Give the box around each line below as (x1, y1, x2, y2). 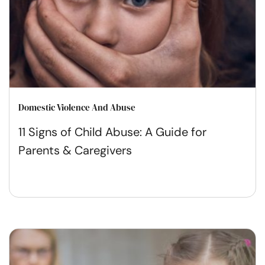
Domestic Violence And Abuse (18, 101, 135, 114)
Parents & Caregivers (18, 143, 132, 159)
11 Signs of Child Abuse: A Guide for (18, 124, 206, 140)
